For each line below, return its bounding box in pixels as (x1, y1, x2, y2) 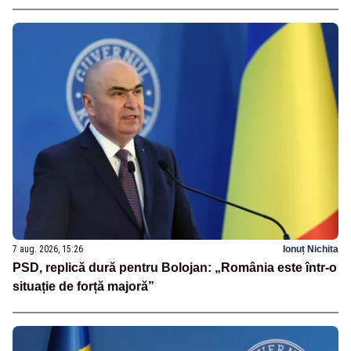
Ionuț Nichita (283, 243, 338, 255)
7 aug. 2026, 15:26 (13, 243, 83, 255)
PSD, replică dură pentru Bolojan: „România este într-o (13, 260, 337, 274)
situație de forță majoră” (13, 279, 154, 293)
